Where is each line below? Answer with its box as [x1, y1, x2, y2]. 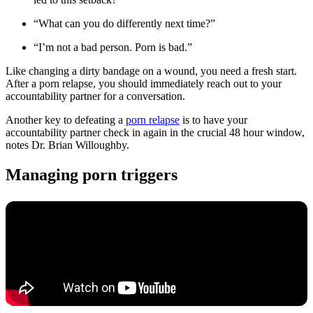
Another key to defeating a [6, 113, 126, 126]
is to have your [180, 113, 247, 126]
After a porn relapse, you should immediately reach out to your [6, 77, 282, 89]
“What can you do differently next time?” [34, 17, 218, 29]
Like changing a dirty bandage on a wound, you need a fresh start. [6, 64, 297, 77]
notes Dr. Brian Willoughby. [6, 138, 129, 151]
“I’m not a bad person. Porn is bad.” [34, 41, 192, 53]
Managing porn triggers [6, 165, 177, 184]
